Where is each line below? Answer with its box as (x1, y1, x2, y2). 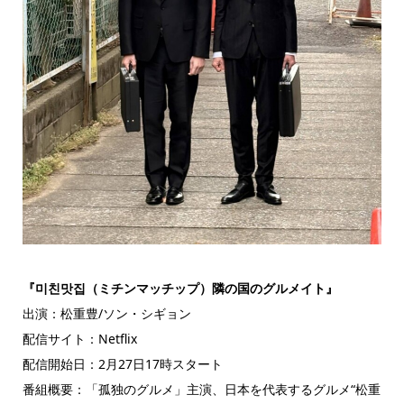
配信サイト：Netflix (22, 329, 137, 347)
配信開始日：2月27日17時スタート (22, 354, 223, 372)
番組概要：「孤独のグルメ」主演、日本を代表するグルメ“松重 (22, 380, 381, 398)
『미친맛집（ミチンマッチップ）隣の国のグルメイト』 (22, 279, 338, 297)
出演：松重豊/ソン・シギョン (22, 304, 191, 322)
